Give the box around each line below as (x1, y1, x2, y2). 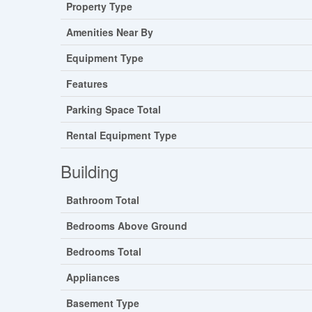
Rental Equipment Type (66, 128, 177, 143)
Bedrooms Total (66, 244, 141, 259)
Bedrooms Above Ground (66, 219, 187, 233)
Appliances (66, 270, 120, 285)
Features (66, 77, 108, 91)
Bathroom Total (66, 193, 139, 208)
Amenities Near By (66, 25, 153, 40)
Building (61, 159, 118, 184)
